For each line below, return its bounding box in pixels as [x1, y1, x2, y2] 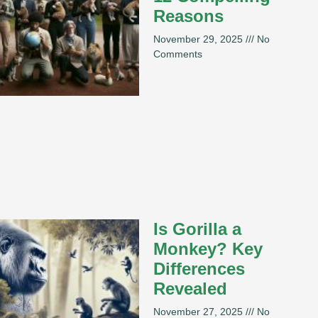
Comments [153, 48, 202, 60]
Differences [153, 258, 245, 278]
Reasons [153, 6, 224, 26]
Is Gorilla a [153, 219, 241, 238]
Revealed [153, 278, 227, 298]
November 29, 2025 [153, 33, 246, 45]
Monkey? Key [153, 238, 263, 258]
